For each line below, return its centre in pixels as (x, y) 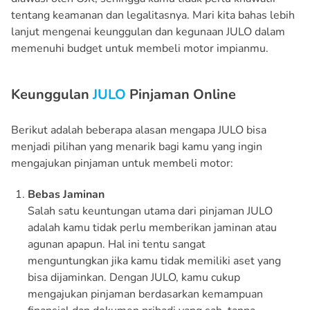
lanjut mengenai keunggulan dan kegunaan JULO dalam (148, 31)
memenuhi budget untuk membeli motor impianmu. (140, 48)
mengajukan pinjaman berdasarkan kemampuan (145, 294)
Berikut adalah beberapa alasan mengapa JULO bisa (139, 130)
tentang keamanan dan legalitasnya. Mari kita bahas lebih (153, 15)
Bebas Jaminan (66, 194)
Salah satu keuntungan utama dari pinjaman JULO (150, 211)
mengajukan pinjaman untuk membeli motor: (122, 163)
